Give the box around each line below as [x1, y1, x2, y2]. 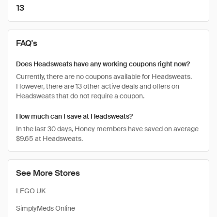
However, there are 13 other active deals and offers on [16, 82, 179, 91]
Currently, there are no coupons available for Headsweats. [16, 72, 192, 81]
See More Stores [16, 168, 80, 178]
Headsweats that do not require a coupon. [16, 92, 144, 100]
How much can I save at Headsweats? [16, 112, 133, 121]
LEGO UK [16, 186, 46, 195]
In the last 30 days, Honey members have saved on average [16, 124, 199, 133]
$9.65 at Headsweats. [16, 134, 83, 143]
